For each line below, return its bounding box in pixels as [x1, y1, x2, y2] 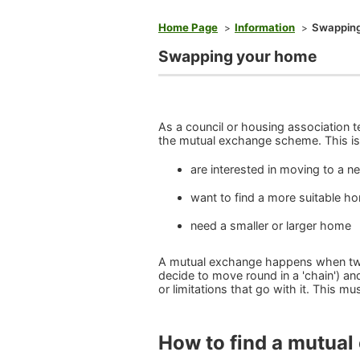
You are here [157, 10, 214, 22]
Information [235, 21, 295, 34]
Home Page [158, 21, 218, 34]
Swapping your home [158, 47, 317, 66]
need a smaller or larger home [190, 219, 351, 233]
